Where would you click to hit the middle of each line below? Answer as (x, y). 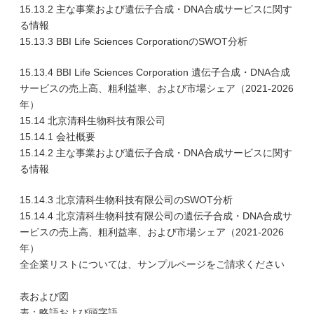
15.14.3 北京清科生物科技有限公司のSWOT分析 (126, 200)
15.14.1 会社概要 (57, 137)
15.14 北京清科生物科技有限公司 (93, 121)
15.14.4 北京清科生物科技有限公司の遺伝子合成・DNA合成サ (156, 216)
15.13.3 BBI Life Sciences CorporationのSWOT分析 (134, 41)
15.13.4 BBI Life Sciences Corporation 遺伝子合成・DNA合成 (155, 72)
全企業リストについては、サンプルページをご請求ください (152, 264)
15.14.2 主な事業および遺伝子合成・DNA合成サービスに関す (156, 153)
